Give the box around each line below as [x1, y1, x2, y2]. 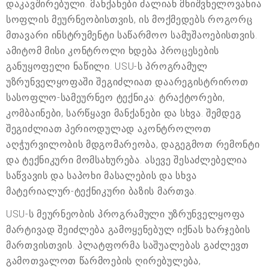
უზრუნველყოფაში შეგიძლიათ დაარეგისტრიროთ [6, 76, 249, 88]
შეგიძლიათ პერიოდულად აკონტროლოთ [6, 123, 211, 135]
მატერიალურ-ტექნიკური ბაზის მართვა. [6, 186, 197, 198]
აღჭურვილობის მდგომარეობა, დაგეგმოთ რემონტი [6, 139, 260, 151]
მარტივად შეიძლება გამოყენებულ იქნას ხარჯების [6, 224, 250, 236]
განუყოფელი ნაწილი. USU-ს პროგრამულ [6, 61, 208, 73]
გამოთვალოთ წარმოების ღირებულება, [6, 255, 201, 267]
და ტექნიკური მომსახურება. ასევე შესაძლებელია [6, 154, 247, 166]
